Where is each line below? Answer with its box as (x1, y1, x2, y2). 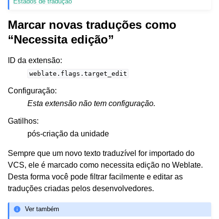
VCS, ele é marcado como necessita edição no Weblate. (8, 161, 203, 170)
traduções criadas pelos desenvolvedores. (8, 184, 154, 193)
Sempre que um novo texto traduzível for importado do (8, 149, 195, 158)
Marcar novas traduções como (8, 18, 176, 32)
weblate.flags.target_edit (29, 70, 127, 78)
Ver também (25, 205, 60, 213)
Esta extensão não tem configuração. (27, 99, 155, 108)
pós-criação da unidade (27, 130, 109, 138)
